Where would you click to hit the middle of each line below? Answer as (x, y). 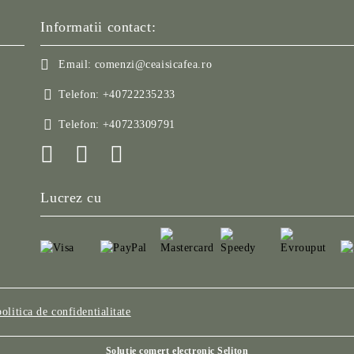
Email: (75, 64)
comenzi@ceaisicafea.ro (153, 64)
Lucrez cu (71, 198)
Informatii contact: (98, 27)
